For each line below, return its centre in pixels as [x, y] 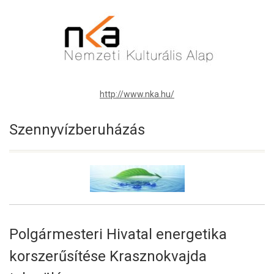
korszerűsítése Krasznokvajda [108, 256]
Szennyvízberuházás [77, 129]
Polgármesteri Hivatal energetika [118, 234]
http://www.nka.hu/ [137, 94]
